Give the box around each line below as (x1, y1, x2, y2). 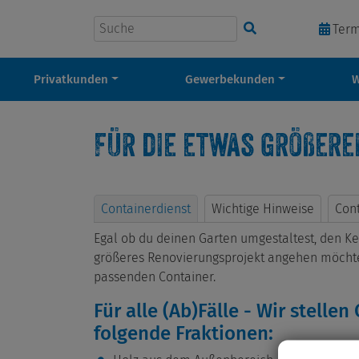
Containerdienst (101, 200, 191, 216)
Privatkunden (33, 72, 108, 87)
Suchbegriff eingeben (33, 20, 154, 36)
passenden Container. (94, 269, 216, 285)
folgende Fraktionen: (94, 322, 273, 345)
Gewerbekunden (184, 72, 275, 87)
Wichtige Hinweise (212, 200, 314, 216)
